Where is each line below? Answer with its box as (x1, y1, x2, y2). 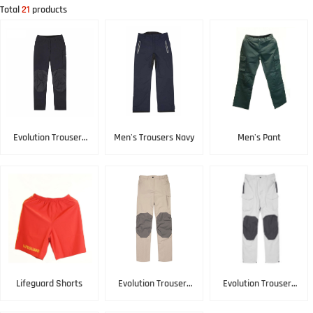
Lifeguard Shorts (16, 277, 82, 290)
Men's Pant (237, 131, 281, 144)
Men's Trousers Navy (138, 131, 195, 144)
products (30, 3, 67, 16)
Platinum (241, 297, 277, 310)
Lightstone (133, 297, 175, 310)
